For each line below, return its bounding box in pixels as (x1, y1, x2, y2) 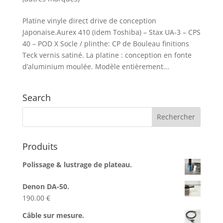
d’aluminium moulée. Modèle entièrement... (22, 61, 169, 71)
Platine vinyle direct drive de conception (22, 15, 156, 25)
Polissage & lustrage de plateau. (22, 159, 132, 169)
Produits (22, 140, 58, 152)
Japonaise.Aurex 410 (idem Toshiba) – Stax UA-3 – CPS (22, 27, 201, 37)
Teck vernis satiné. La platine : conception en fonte (22, 50, 192, 60)
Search (22, 91, 51, 104)
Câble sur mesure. (22, 210, 84, 220)
